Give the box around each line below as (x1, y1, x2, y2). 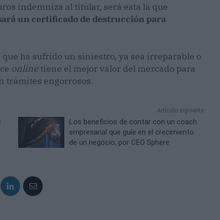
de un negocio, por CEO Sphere (69, 138, 170, 147)
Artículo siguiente (157, 107, 204, 114)
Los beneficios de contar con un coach (69, 117, 197, 127)
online (11, 63, 38, 75)
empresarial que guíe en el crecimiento (69, 128, 194, 137)
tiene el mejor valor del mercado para (38, 63, 195, 75)
